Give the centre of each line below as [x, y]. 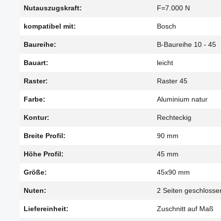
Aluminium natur [182, 99]
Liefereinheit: [46, 209]
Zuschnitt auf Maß [185, 209]
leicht [165, 63]
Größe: [35, 172]
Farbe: [35, 99]
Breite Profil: [45, 136]
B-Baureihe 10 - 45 [186, 45]
